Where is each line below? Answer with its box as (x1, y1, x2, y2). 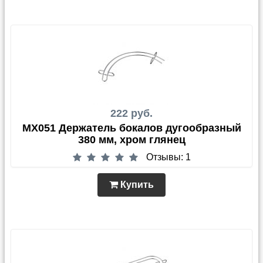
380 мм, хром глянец (77, 134, 186, 146)
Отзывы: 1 (146, 152, 191, 163)
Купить (118, 180, 154, 190)
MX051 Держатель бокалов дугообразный (22, 122, 241, 134)
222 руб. (110, 107, 153, 120)
